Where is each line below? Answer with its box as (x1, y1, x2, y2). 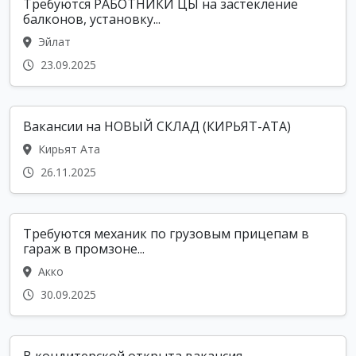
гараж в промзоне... (23, 239, 145, 257)
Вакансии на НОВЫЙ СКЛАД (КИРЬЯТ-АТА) (23, 117, 291, 135)
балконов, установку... (23, 10, 161, 28)
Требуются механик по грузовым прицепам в (23, 224, 309, 242)
